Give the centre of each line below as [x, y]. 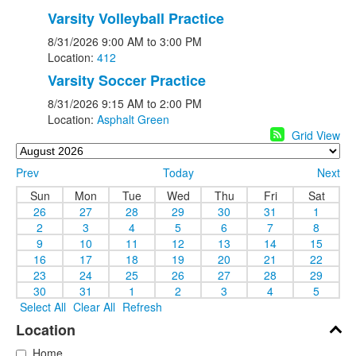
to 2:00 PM [174, 103]
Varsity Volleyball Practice [136, 18]
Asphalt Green [133, 119]
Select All [43, 307]
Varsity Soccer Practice [127, 80]
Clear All [94, 307]
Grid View [316, 135]
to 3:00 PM [174, 41]
